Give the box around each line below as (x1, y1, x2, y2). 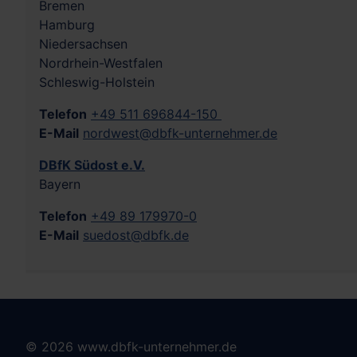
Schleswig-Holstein (39, 74, 155, 91)
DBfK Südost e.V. (39, 157, 145, 174)
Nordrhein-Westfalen (39, 55, 163, 72)
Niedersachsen (39, 36, 127, 53)
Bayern (39, 176, 80, 193)
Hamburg (39, 17, 95, 33)
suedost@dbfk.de (83, 227, 189, 244)
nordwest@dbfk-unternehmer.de (83, 125, 277, 142)
